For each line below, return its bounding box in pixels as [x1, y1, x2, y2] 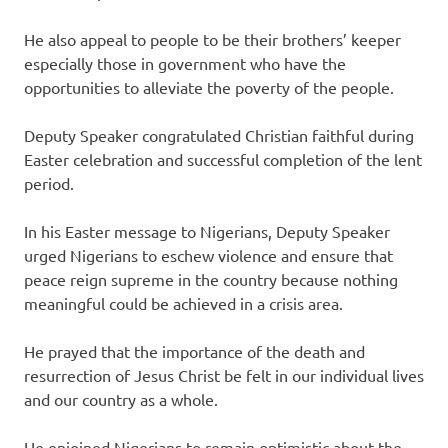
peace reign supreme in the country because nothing [24, 269, 398, 290]
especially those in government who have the [24, 53, 346, 74]
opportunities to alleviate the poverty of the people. [24, 77, 394, 98]
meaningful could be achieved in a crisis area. [24, 293, 343, 314]
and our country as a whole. [24, 389, 218, 410]
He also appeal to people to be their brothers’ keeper [24, 29, 401, 50]
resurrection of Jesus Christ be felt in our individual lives [24, 365, 424, 386]
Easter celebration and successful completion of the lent [24, 149, 422, 170]
